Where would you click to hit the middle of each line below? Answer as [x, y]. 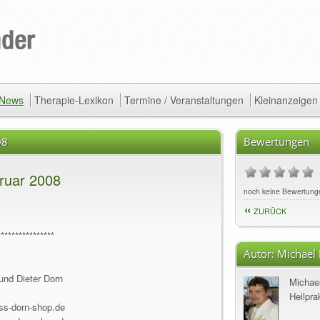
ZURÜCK [270, 211]
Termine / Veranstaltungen [184, 100]
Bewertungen [276, 141]
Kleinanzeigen [286, 100]
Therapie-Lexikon [74, 100]
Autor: [260, 254]
